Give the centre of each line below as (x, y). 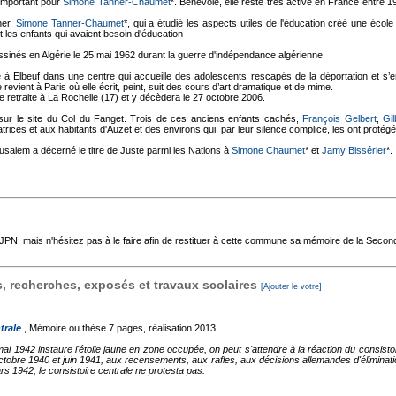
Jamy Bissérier (354, 150)
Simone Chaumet (268, 150)
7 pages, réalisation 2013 (162, 328)
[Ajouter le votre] (291, 286)
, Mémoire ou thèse (64, 328)
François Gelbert (339, 118)
